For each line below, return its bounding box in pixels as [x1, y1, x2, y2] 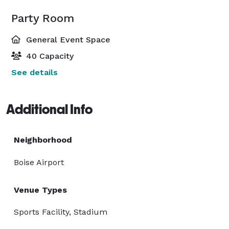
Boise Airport [14, 157, 64, 167]
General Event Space [24, 34, 110, 44]
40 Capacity [24, 51, 74, 61]
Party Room [11, 11, 74, 25]
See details [11, 67, 58, 77]
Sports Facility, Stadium [14, 207, 107, 217]
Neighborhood [14, 134, 72, 145]
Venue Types [14, 185, 67, 195]
